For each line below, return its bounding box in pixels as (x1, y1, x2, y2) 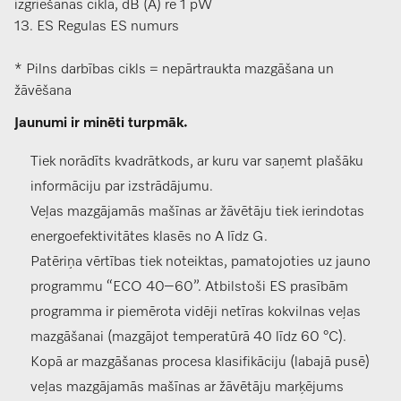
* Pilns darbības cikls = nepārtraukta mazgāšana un (14, 63, 334, 78)
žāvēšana (14, 84, 72, 99)
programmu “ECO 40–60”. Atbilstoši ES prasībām (30, 280, 348, 295)
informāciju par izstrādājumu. (30, 180, 213, 195)
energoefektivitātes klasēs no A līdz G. (30, 230, 268, 245)
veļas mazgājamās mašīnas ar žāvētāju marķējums (30, 380, 344, 396)
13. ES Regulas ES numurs (14, 20, 179, 35)
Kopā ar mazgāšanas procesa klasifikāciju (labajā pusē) (30, 355, 370, 371)
